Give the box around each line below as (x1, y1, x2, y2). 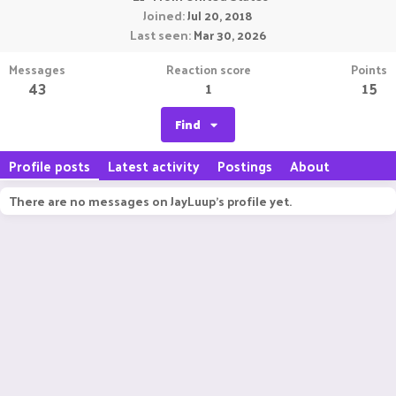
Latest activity (108, 154, 200, 178)
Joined (143, 4, 182, 27)
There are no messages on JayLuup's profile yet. (9, 190, 292, 212)
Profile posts (9, 154, 90, 178)
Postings (217, 154, 272, 178)
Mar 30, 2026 (194, 24, 266, 46)
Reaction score (165, 58, 251, 80)
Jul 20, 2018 (187, 4, 253, 27)
